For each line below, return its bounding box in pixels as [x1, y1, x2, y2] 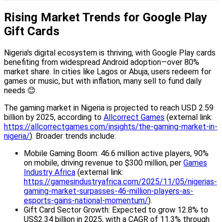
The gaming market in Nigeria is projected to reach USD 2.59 [4, 103, 214, 112]
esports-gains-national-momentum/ [24, 195, 148, 205]
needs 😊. [4, 85, 37, 95]
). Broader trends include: [30, 131, 116, 141]
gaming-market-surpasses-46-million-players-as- [24, 186, 193, 196]
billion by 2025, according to [4, 112, 104, 122]
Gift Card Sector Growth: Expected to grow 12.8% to [24, 205, 208, 215]
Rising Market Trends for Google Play [4, 10, 207, 24]
